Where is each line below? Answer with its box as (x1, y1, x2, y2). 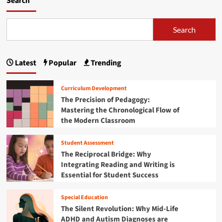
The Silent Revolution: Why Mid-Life (60, 203, 178, 214)
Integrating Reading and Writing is (60, 159, 175, 170)
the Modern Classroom (60, 115, 135, 126)
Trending (89, 57, 121, 69)
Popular (47, 57, 76, 69)
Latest (13, 57, 36, 69)
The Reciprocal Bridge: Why (60, 149, 151, 160)
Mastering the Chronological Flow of (60, 105, 179, 115)
